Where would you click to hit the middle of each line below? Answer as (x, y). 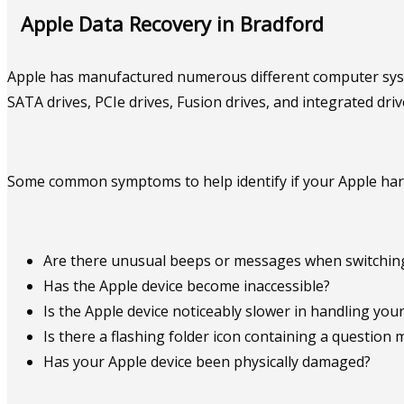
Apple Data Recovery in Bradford (172, 24)
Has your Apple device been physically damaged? (207, 362)
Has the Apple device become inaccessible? (187, 286)
